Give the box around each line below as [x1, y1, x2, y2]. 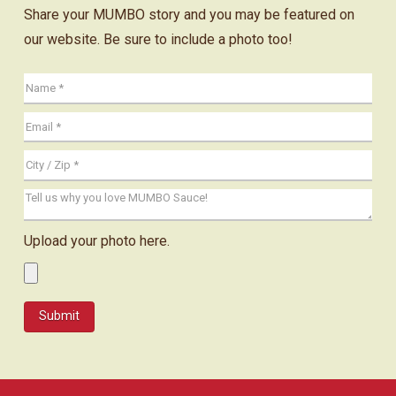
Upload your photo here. [23, 232, 170, 249]
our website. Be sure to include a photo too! [23, 31, 293, 49]
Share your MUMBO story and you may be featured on [23, 6, 354, 24]
